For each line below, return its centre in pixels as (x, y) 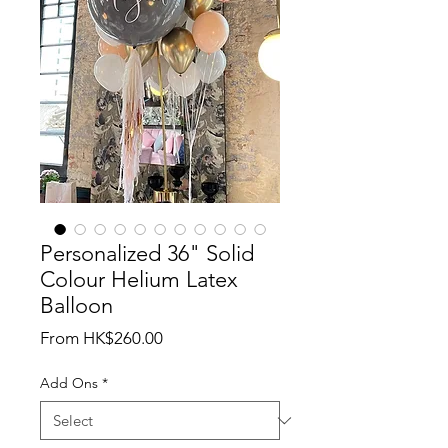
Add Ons (69, 383)
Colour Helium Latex (139, 279)
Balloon (76, 305)
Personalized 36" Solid (147, 253)
